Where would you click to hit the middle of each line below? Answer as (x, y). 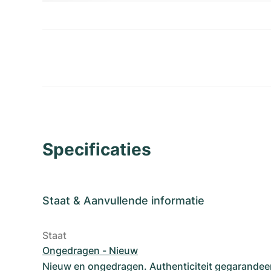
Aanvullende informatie (144, 201)
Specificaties (97, 149)
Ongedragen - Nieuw (90, 250)
